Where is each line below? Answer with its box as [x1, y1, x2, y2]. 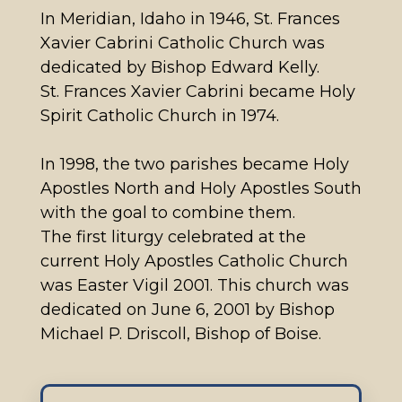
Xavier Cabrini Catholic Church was [39, 32, 325, 53]
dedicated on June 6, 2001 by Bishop [39, 299, 335, 319]
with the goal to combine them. [39, 202, 295, 223]
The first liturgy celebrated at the [39, 226, 306, 247]
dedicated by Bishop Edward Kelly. [39, 57, 324, 77]
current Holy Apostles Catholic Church [39, 250, 348, 271]
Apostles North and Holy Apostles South [39, 178, 362, 198]
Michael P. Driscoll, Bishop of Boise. [39, 323, 321, 344]
